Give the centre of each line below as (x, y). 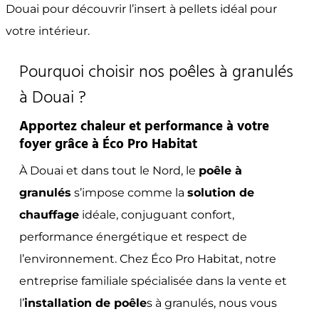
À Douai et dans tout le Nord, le (109, 170)
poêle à (220, 170)
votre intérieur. (47, 31)
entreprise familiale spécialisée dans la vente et (153, 281)
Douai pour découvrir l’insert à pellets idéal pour (141, 9)
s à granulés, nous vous (211, 303)
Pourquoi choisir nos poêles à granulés (156, 72)
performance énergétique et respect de (133, 236)
